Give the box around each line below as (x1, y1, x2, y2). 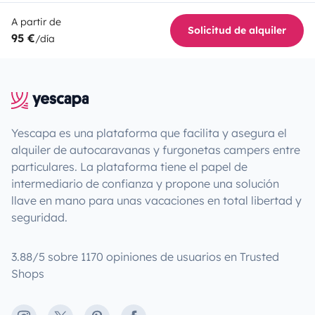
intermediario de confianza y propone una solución (11, 176, 279, 191)
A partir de (11, 15, 61, 28)
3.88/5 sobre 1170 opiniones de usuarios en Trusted (11, 249, 279, 264)
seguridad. (11, 210, 67, 224)
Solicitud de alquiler (188, 23, 286, 37)
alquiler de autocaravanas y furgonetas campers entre (11, 142, 300, 157)
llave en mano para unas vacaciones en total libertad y (11, 193, 302, 207)
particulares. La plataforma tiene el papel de (11, 159, 247, 174)
